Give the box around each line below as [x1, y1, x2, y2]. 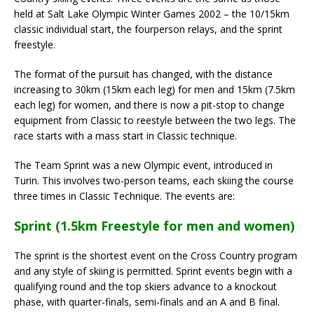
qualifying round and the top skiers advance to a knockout [14, 279, 277, 293]
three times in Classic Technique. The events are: [14, 189, 235, 203]
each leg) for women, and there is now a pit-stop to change [14, 97, 285, 111]
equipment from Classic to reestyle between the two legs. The [14, 113, 296, 127]
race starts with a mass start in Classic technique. [14, 128, 237, 142]
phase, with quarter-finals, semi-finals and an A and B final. [14, 294, 280, 308]
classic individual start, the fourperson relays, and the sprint [14, 22, 282, 36]
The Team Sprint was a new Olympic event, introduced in [14, 158, 273, 172]
